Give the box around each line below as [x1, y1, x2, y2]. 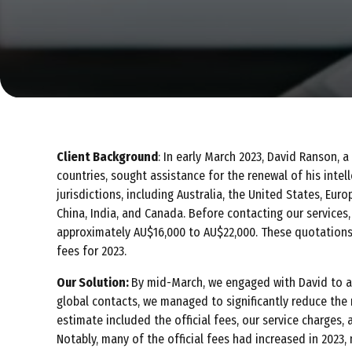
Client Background [57, 149, 158, 165]
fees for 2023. [57, 244, 126, 259]
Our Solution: [57, 275, 131, 291]
